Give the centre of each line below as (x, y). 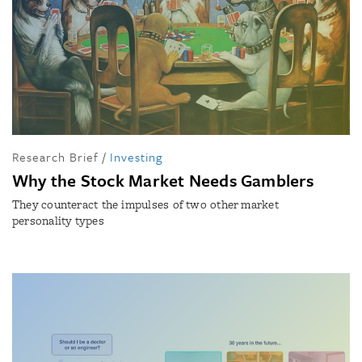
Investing (136, 156)
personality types (58, 220)
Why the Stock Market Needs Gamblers (163, 180)
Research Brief (55, 156)
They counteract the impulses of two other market (145, 204)
